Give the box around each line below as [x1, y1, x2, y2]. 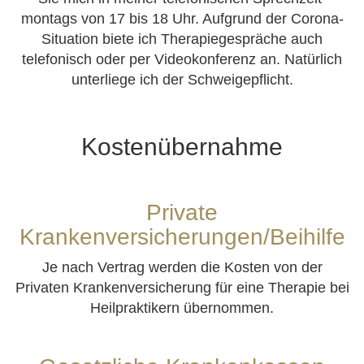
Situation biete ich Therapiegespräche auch [41, 30, 323, 47]
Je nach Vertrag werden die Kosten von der [41, 259, 323, 276]
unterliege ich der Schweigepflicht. [71, 71, 293, 88]
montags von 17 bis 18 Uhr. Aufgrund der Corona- [20, 10, 344, 27]
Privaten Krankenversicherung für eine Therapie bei [15, 279, 349, 297]
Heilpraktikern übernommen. [90, 300, 274, 317]
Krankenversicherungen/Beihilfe [19, 224, 345, 250]
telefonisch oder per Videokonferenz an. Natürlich [22, 50, 342, 67]
